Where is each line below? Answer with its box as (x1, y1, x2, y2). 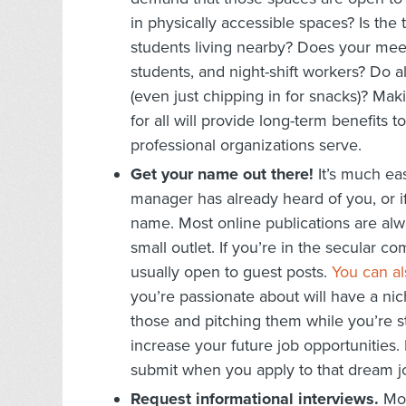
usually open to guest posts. (130, 262, 332, 283)
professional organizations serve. (130, 135, 362, 156)
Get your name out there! (130, 164, 314, 185)
